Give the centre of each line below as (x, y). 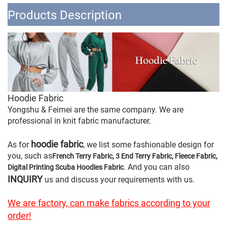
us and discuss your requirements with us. (119, 179)
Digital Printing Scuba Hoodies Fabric (66, 167)
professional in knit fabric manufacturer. (79, 121)
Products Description (65, 15)
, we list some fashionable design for (148, 144)
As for (19, 144)
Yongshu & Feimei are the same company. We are (96, 109)
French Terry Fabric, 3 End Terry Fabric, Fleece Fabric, (135, 156)
